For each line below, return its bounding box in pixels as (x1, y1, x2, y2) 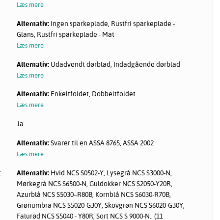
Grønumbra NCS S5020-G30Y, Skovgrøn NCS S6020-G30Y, (17, 201, 185, 210)
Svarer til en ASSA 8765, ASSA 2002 (49, 138, 154, 148)
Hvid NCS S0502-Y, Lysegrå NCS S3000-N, (49, 168, 172, 178)
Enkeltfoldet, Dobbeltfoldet (49, 89, 136, 99)
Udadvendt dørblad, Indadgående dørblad (49, 59, 181, 69)
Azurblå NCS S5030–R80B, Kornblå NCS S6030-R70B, (17, 190, 171, 199)
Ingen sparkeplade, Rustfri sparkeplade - (49, 19, 175, 28)
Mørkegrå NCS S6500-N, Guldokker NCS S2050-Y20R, (17, 179, 173, 189)
